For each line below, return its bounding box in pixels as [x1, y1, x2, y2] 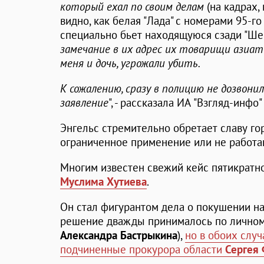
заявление [60, 95, 108, 110]
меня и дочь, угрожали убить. [60, 56, 200, 71]
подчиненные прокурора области [60, 242, 225, 257]
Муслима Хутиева [60, 174, 147, 189]
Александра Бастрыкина [60, 228, 177, 243]
